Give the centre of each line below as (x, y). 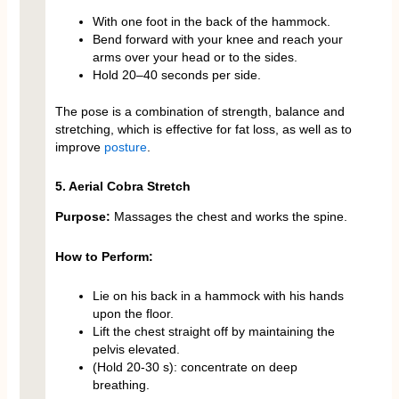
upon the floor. (133, 314)
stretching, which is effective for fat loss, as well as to (203, 129)
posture (125, 147)
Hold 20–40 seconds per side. (176, 74)
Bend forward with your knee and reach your (217, 39)
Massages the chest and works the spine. (230, 217)
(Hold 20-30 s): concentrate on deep (195, 367)
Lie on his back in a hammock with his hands (218, 296)
